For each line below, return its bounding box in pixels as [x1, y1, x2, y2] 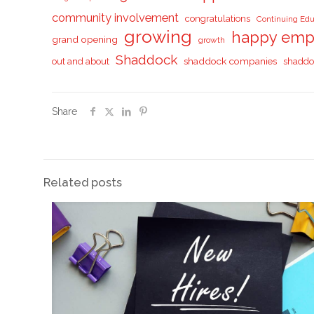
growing [124, 26, 193, 47]
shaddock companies [184, 55, 278, 67]
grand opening [52, 34, 118, 45]
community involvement [52, 11, 179, 25]
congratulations [185, 13, 251, 24]
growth [198, 35, 226, 45]
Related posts [43, 175, 122, 189]
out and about [52, 56, 110, 67]
